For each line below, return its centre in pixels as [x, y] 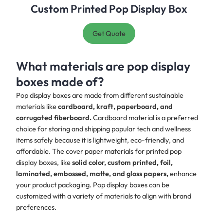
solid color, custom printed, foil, [122, 162]
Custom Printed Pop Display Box [109, 9]
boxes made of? [60, 82]
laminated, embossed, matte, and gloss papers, [92, 173]
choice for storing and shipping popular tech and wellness [103, 128]
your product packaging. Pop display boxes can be [92, 184]
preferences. [36, 207]
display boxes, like [44, 162]
